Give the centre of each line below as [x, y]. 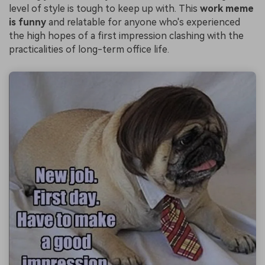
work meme [227, 8]
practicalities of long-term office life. [89, 49]
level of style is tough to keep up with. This [104, 8]
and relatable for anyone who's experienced [143, 22]
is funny [28, 22]
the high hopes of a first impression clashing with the [126, 35]
